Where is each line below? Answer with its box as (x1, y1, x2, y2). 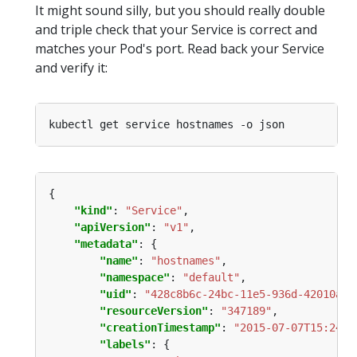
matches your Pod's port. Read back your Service (35, 39, 324, 57)
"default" (182, 270, 240, 284)
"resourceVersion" (100, 304, 208, 317)
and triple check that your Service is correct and (35, 20, 317, 38)
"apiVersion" (74, 220, 151, 233)
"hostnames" (151, 253, 221, 267)
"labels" (100, 337, 151, 351)
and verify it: (35, 58, 108, 76)
